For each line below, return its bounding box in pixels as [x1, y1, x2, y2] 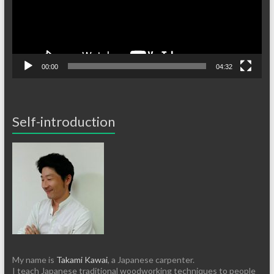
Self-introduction [12, 113, 115, 130]
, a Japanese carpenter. [107, 254, 194, 265]
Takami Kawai [56, 254, 108, 265]
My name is [12, 254, 56, 265]
